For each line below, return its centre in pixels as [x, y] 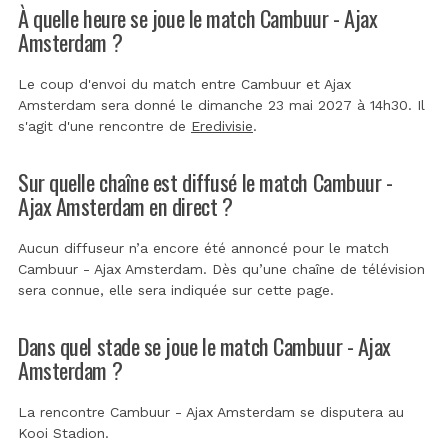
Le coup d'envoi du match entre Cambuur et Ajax [184, 83]
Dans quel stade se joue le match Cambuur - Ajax [204, 345]
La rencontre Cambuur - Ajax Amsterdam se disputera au [211, 411]
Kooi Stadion [61, 432]
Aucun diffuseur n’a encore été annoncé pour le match [203, 247]
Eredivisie [222, 125]
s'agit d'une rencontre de [104, 125]
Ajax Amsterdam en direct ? [125, 205]
